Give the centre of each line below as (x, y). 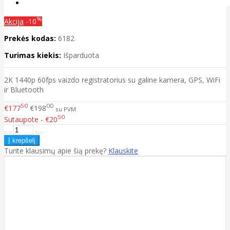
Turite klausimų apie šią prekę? (56, 151)
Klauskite (123, 151)
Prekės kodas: (30, 38)
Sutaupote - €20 (31, 120)
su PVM (66, 109)
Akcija (14, 21)
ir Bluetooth (24, 89)
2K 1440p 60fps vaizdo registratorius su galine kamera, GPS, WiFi (112, 80)
